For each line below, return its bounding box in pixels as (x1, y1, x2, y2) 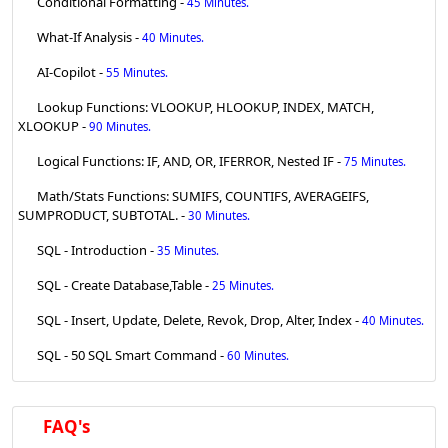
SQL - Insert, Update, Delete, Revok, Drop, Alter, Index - (34, 311, 363, 330)
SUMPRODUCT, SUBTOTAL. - (18, 206, 188, 225)
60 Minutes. (227, 348, 290, 364)
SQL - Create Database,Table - (34, 276, 213, 295)
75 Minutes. (344, 154, 407, 170)
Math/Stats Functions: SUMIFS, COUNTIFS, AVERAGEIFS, (34, 187, 370, 206)
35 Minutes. (157, 243, 220, 259)
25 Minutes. (212, 278, 275, 294)
